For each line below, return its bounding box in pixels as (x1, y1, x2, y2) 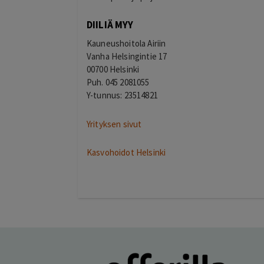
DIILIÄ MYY (87, 18, 134, 32)
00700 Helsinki (87, 64, 140, 75)
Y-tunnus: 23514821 (87, 90, 158, 101)
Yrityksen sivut (87, 118, 142, 130)
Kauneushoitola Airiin (87, 38, 166, 49)
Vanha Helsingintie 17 (87, 51, 167, 62)
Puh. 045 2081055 (87, 77, 150, 88)
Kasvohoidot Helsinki (87, 146, 166, 158)
